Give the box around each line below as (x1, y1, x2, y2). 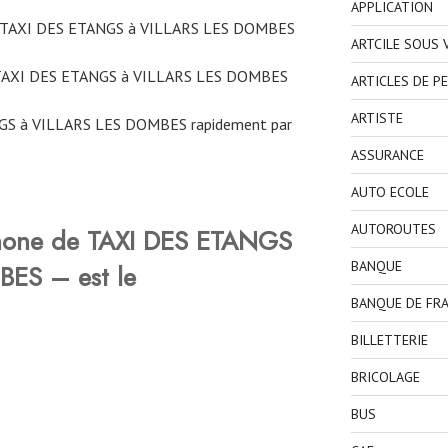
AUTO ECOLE (350, 183, 429, 202)
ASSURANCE (350, 146, 424, 165)
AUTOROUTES (350, 220, 436, 239)
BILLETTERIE (350, 331, 428, 350)
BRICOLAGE (350, 368, 420, 387)
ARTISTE (350, 109, 403, 128)
